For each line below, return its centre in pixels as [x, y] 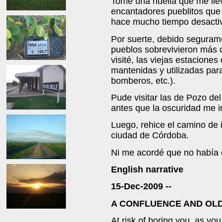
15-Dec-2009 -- [141, 187]
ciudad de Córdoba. [150, 136]
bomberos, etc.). [143, 81]
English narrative [147, 169]
